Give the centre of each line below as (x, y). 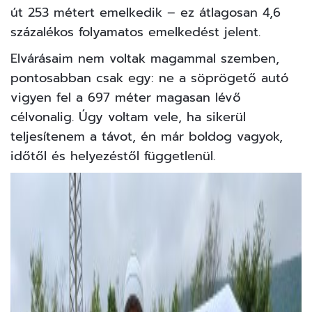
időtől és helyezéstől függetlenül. (113, 156)
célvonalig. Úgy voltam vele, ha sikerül (128, 117)
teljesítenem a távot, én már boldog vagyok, (147, 137)
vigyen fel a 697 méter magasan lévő (126, 98)
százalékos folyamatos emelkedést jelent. (135, 32)
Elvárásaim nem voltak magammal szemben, (145, 59)
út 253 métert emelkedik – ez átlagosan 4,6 (146, 13)
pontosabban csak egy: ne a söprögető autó (149, 78)
